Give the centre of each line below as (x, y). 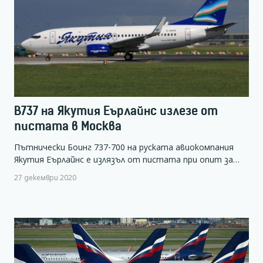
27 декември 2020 (45, 177)
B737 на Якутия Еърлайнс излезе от (116, 111)
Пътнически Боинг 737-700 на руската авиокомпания (124, 147)
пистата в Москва (68, 126)
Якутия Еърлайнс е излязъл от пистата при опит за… (127, 159)
